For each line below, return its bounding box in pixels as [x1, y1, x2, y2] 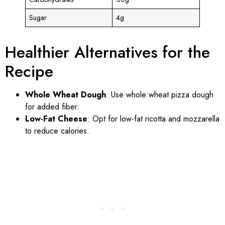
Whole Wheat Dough [25, 88, 106, 100]
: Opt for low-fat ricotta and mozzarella [87, 113, 219, 125]
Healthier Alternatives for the [5, 40, 210, 64]
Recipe [5, 59, 53, 83]
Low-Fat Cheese [25, 113, 87, 125]
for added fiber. [25, 100, 79, 113]
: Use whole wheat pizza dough [106, 88, 213, 100]
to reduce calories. [25, 125, 89, 137]
